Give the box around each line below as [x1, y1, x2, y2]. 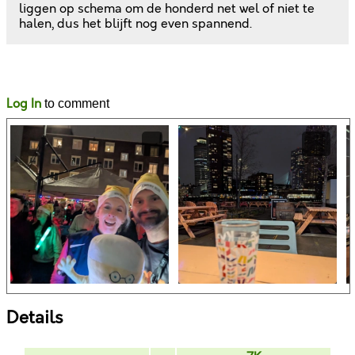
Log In [6, 96, 41, 112]
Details [6, 308, 63, 330]
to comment [41, 96, 109, 110]
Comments [132, 63, 199, 77]
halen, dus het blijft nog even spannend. [19, 16, 252, 32]
